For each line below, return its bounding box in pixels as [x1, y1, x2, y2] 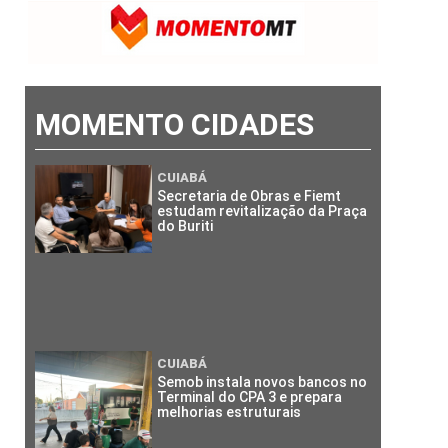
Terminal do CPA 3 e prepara [157, 388, 343, 405]
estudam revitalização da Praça [157, 202, 368, 219]
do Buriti [157, 217, 214, 234]
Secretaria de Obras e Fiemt [157, 187, 342, 204]
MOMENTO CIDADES [34, 106, 314, 142]
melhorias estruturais [157, 403, 302, 420]
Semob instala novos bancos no [157, 373, 368, 390]
